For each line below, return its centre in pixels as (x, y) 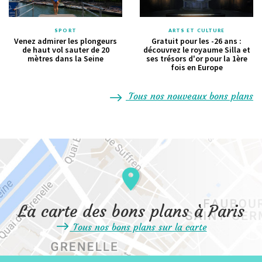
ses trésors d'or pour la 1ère (196, 59)
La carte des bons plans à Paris (131, 211)
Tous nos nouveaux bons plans (189, 96)
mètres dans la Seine (65, 59)
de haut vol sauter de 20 (65, 50)
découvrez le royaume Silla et (196, 50)
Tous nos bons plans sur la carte (138, 227)
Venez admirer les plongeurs (65, 41)
